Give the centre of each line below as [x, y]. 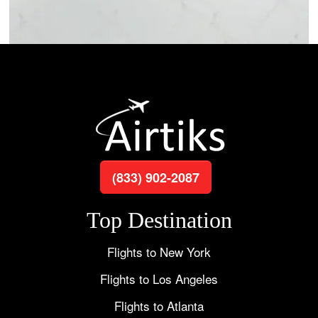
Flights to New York [159, 251]
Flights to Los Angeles [159, 278]
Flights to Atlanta [159, 305]
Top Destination [159, 220]
